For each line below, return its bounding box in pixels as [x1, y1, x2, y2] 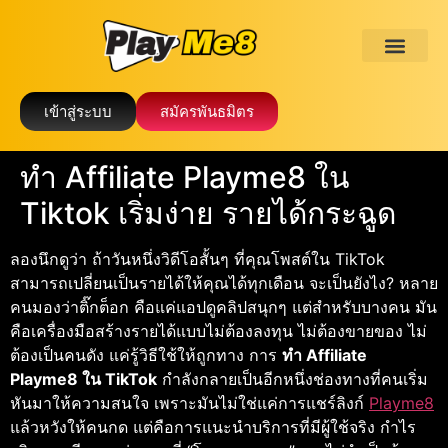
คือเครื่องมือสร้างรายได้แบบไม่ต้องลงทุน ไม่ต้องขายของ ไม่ [10, 320, 427, 341]
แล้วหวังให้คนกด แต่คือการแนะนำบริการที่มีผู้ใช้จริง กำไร [10, 416, 416, 437]
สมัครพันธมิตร [160, 102, 254, 120]
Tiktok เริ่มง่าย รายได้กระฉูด [20, 194, 396, 231]
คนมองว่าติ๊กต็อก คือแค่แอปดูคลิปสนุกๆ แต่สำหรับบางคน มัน [10, 296, 437, 317]
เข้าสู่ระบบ [44, 102, 112, 120]
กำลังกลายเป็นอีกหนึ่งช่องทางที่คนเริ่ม [157, 368, 428, 389]
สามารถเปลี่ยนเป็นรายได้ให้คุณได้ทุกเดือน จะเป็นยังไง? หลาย [10, 272, 438, 293]
